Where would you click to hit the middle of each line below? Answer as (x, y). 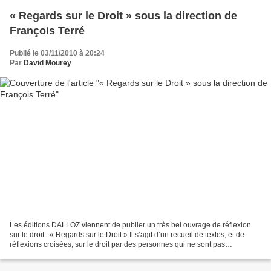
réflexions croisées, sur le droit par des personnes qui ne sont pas (117, 244)
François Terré (47, 31)
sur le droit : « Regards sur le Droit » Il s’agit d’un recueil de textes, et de (127, 234)
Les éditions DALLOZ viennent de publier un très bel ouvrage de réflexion (130, 225)
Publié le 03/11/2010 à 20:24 (57, 54)
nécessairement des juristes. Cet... (66, 254)
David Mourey (47, 63)
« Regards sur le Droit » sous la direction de (123, 16)
